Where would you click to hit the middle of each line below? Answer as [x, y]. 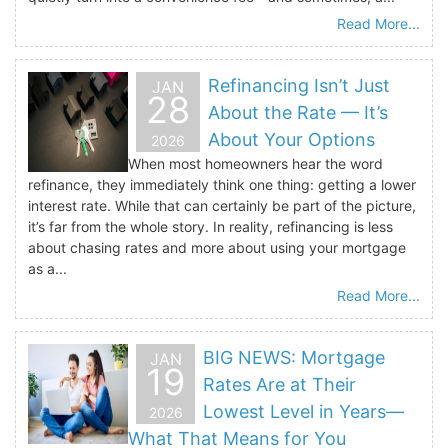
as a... [47, 268]
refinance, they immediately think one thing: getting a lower [222, 184]
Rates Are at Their [279, 384]
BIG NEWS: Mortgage [294, 357]
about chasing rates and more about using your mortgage [217, 247]
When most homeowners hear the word [255, 163]
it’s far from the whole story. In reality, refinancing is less [210, 226]
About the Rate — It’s [298, 112]
